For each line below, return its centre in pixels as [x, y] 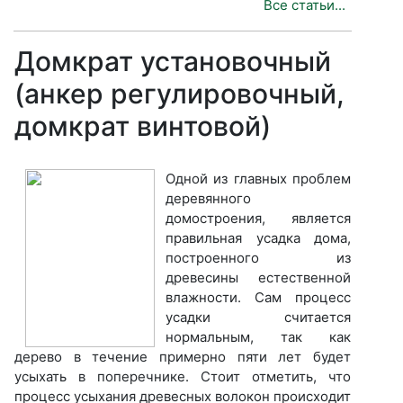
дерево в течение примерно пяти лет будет [183, 356]
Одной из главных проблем [258, 178]
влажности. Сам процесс [258, 297]
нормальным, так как [258, 336]
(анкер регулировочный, [179, 94]
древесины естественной [258, 277]
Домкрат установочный [173, 62]
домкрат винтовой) [143, 126]
